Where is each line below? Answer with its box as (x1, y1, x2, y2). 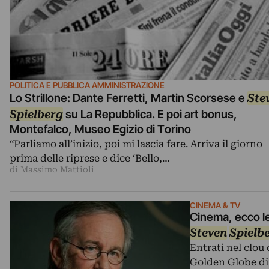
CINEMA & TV (190, 200, 240, 210)
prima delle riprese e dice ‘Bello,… (10, 152, 170, 164)
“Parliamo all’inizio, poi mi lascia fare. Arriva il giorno (10, 138, 262, 150)
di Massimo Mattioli (10, 164, 94, 174)
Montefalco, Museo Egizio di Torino (10, 122, 191, 136)
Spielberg (10, 107, 63, 121)
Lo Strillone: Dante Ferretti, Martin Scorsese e (10, 91, 247, 105)
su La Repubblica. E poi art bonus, (63, 107, 237, 121)
